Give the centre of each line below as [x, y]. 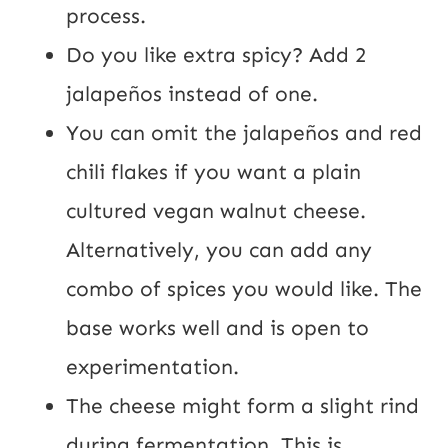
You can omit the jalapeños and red [244, 132]
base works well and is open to [217, 327]
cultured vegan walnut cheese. [216, 210]
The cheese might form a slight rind [242, 405]
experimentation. [152, 366]
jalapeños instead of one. [192, 93]
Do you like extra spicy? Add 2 [216, 54]
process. [106, 15]
